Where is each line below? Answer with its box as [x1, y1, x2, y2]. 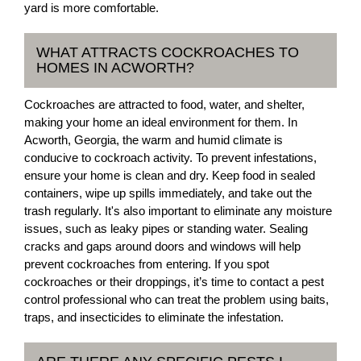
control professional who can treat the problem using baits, [24, 293, 329, 306]
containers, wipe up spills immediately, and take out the [24, 186, 312, 200]
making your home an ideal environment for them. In [24, 115, 297, 129]
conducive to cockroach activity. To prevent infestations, [24, 151, 317, 164]
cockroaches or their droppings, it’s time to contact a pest [24, 275, 324, 288]
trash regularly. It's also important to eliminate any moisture [24, 204, 332, 218]
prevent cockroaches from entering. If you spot [24, 257, 269, 271]
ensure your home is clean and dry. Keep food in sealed [24, 168, 315, 182]
